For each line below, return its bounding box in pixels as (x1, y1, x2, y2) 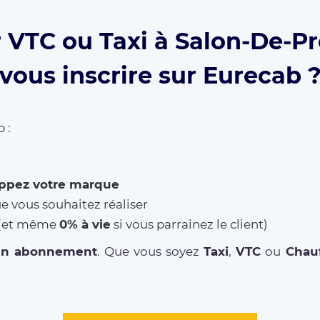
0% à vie (59, 217, 111, 232)
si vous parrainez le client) (111, 217, 268, 232)
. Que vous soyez (96, 244, 204, 259)
